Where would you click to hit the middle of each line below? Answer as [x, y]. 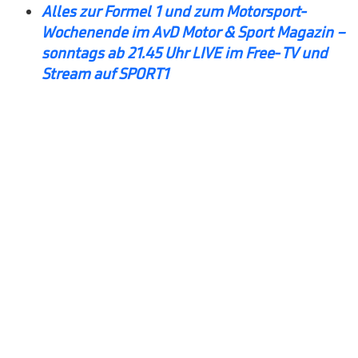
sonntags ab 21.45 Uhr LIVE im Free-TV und [185, 53]
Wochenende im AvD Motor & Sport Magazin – [193, 32]
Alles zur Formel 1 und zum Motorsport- [175, 12]
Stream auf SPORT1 [105, 74]
